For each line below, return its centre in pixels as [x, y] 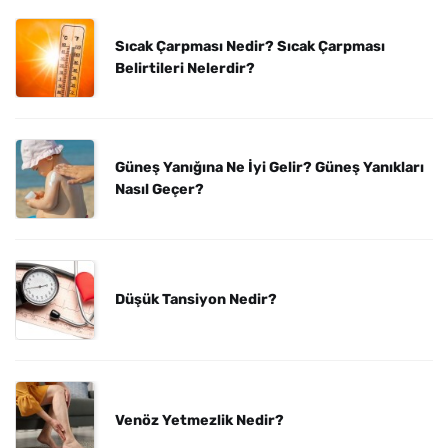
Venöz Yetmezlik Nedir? [199, 420]
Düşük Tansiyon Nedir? [196, 299]
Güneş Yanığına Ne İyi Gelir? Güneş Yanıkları [269, 167]
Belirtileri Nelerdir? [185, 68]
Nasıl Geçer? [159, 189]
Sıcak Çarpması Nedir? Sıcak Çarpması [250, 46]
